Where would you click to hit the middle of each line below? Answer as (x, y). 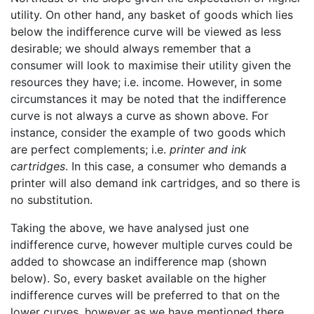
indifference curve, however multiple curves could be (151, 244)
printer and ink (208, 149)
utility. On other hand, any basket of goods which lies (152, 14)
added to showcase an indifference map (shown (138, 261)
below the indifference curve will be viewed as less (146, 31)
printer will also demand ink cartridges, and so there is (155, 183)
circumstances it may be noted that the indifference (148, 98)
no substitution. (52, 199)
